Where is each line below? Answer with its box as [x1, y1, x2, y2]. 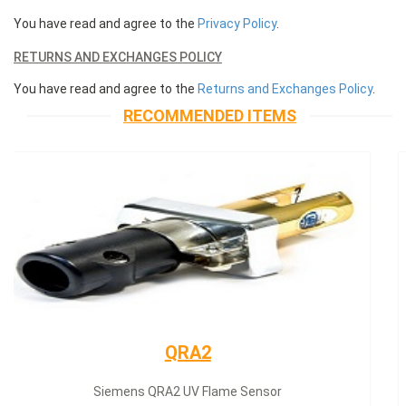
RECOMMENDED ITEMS [123, 105, 296, 125]
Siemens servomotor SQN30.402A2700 [96, 384, 324, 399]
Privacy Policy [198, 15, 276, 31]
